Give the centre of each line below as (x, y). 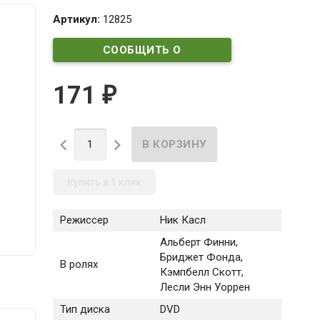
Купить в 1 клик (104, 182)
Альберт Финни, (199, 242)
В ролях (79, 265)
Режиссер (84, 220)
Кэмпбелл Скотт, (201, 272)
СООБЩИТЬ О (142, 50)
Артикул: (77, 19)
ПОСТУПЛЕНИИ (142, 74)
